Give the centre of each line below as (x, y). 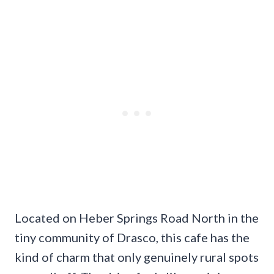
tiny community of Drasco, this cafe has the (132, 237)
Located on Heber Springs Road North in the (137, 217)
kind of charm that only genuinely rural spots (137, 257)
